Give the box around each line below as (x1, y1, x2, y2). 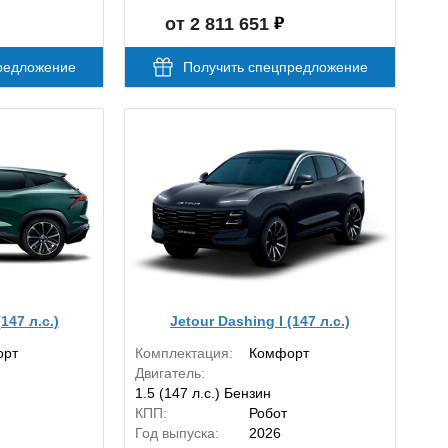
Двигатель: (135, 365, 206, 382)
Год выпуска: (135, 425, 220, 442)
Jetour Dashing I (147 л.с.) (170, 312, 351, 329)
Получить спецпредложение (182, 59, 368, 76)
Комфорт (249, 345, 310, 362)
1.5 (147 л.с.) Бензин (135, 385, 272, 402)
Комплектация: (135, 345, 234, 362)
